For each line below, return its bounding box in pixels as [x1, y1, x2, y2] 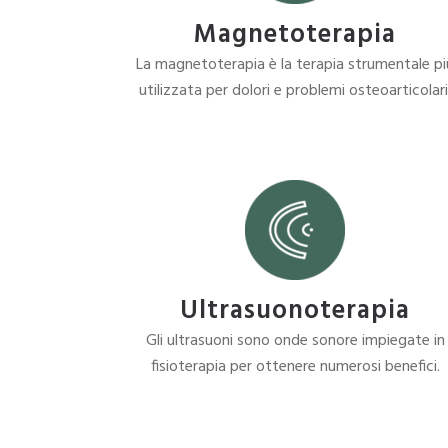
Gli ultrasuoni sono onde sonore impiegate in [145, 328, 445, 354]
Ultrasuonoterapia [180, 291, 411, 332]
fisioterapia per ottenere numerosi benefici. [150, 354, 440, 380]
